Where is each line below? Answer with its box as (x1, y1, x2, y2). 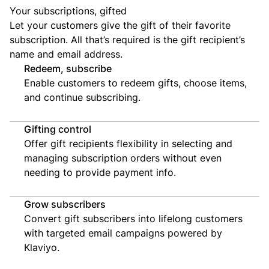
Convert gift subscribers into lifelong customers (24, 211, 243, 225)
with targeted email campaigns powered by (24, 226, 222, 240)
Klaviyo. (24, 240, 59, 254)
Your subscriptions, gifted (10, 4, 127, 17)
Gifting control (24, 122, 91, 136)
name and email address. (10, 47, 122, 61)
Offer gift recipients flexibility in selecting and (24, 136, 232, 150)
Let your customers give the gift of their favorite (10, 18, 231, 32)
